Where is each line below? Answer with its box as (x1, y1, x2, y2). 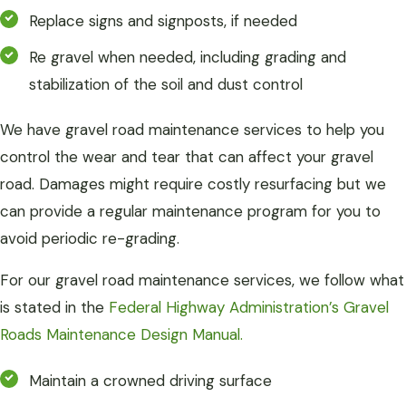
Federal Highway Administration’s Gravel (109, 297, 389, 318)
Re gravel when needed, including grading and (29, 47, 346, 68)
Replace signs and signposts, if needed (29, 10, 297, 31)
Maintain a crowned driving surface (29, 370, 272, 391)
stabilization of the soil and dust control (29, 74, 303, 95)
